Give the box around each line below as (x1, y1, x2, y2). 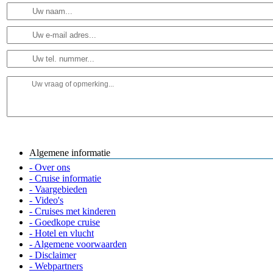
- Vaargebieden (29, 183, 87, 194)
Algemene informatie (29, 147, 110, 158)
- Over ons (29, 161, 70, 172)
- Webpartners (29, 260, 83, 271)
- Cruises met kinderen (29, 205, 116, 216)
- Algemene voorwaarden (29, 238, 127, 249)
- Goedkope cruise (29, 216, 100, 227)
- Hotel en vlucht (29, 227, 94, 238)
